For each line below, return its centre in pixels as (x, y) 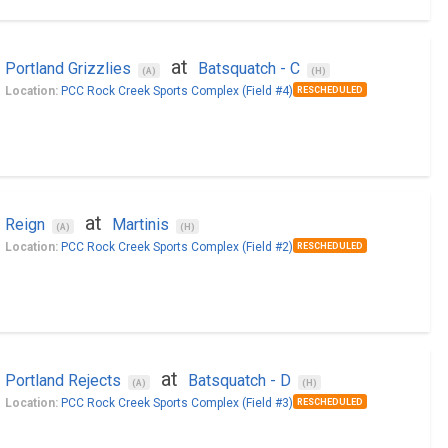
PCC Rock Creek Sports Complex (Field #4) (176, 91)
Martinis (140, 224)
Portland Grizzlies (67, 68)
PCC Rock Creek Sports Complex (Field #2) (176, 247)
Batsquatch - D (239, 380)
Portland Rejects (62, 380)
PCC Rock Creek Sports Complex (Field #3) (176, 403)
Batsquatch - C (248, 68)
